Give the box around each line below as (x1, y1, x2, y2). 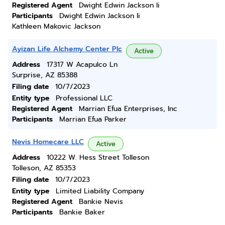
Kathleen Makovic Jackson (12, 21, 100, 32)
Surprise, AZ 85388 (12, 70, 77, 80)
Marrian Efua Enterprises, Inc (79, 103, 177, 114)
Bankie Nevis (79, 196, 123, 207)
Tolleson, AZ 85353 (12, 163, 76, 173)
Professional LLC (56, 93, 113, 103)
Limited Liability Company (56, 186, 144, 196)
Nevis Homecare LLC (12, 137, 84, 147)
